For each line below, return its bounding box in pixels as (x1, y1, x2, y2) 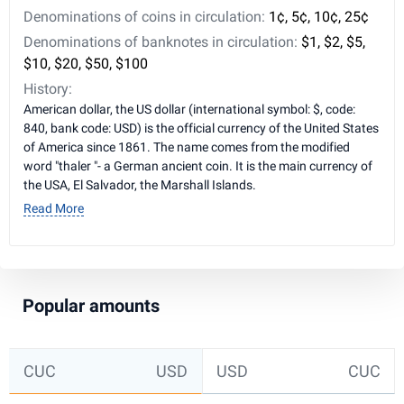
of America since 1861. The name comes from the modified (23, 140, 350, 154)
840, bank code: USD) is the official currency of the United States (23, 121, 379, 135)
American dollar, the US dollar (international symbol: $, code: (23, 102, 355, 116)
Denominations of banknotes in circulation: (23, 33, 301, 50)
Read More (23, 201, 84, 216)
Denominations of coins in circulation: (23, 8, 269, 25)
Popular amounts (23, 295, 160, 317)
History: (23, 80, 72, 97)
